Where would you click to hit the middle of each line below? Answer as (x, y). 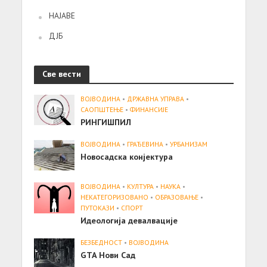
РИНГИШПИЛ (106, 122)
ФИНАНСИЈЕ (149, 109)
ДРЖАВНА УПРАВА (156, 98)
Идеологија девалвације (129, 221)
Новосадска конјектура (127, 156)
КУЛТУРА (141, 187)
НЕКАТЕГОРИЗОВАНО (115, 197)
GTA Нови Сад (108, 255)
